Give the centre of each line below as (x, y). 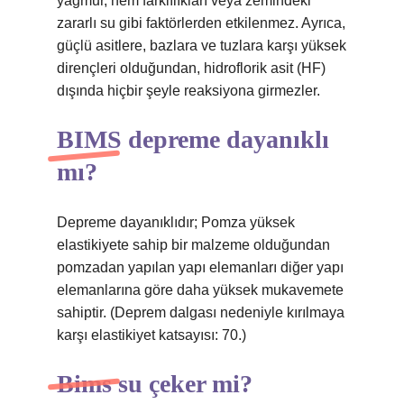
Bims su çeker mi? (155, 384)
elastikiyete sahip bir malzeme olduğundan (193, 245)
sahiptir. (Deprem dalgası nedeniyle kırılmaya (201, 312)
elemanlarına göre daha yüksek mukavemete (200, 290)
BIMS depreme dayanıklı (193, 139)
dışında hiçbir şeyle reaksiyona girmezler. (188, 91)
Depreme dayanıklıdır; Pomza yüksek (176, 222)
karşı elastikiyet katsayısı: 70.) (151, 335)
